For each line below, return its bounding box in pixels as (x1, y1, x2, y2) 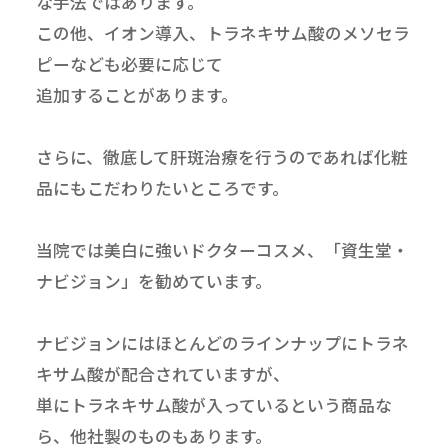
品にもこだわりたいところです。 (35, 176, 289, 201)
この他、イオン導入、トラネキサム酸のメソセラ (35, 21, 410, 46)
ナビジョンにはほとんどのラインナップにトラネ (35, 331, 409, 356)
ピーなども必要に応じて (35, 52, 223, 77)
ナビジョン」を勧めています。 (35, 269, 272, 294)
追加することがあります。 (35, 83, 238, 108)
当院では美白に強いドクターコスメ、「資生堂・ (35, 238, 409, 263)
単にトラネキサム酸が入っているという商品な (35, 393, 392, 418)
